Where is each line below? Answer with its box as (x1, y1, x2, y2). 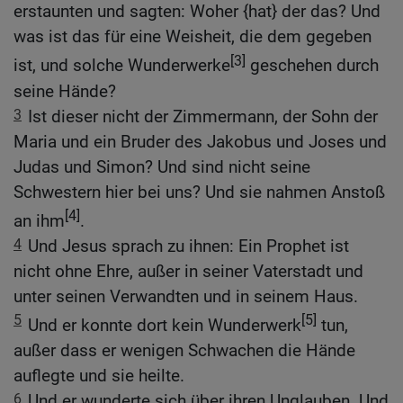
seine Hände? (13, 80, 116, 102)
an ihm (13, 210, 65, 231)
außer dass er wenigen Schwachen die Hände (13, 340, 355, 362)
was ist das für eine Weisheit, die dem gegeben (13, 26, 372, 48)
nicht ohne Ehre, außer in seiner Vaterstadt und (13, 260, 363, 282)
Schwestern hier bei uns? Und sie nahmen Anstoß (13, 181, 385, 202)
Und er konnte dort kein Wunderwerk (28, 315, 301, 336)
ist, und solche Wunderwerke (13, 55, 230, 76)
